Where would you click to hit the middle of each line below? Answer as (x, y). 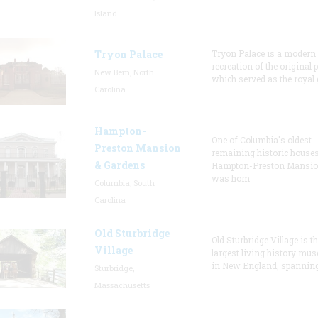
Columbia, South (124, 183)
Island (105, 13)
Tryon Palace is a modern (263, 53)
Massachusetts (122, 285)
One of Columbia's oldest (261, 140)
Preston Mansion (137, 148)
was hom (230, 178)
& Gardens (119, 165)
